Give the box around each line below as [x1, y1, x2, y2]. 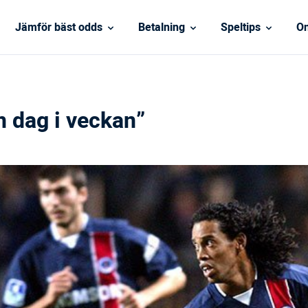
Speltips [220, 19, 261, 36]
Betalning [137, 19, 185, 36]
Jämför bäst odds [14, 19, 102, 36]
